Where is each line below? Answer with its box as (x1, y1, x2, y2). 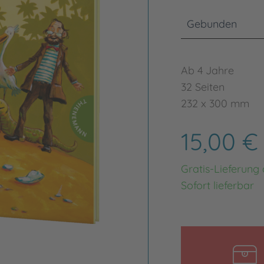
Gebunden (186, 17, 237, 31)
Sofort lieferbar (180, 179, 254, 192)
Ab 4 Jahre (180, 64, 234, 77)
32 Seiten (180, 80, 225, 94)
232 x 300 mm (180, 97, 249, 110)
